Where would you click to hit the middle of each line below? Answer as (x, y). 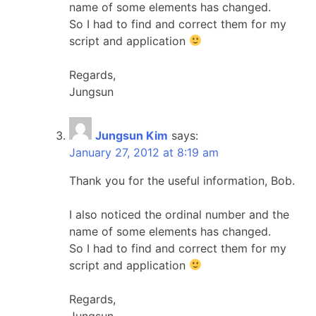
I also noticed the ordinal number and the (179, 214)
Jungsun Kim (132, 135)
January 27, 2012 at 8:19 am (144, 152)
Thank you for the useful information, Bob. (182, 180)
